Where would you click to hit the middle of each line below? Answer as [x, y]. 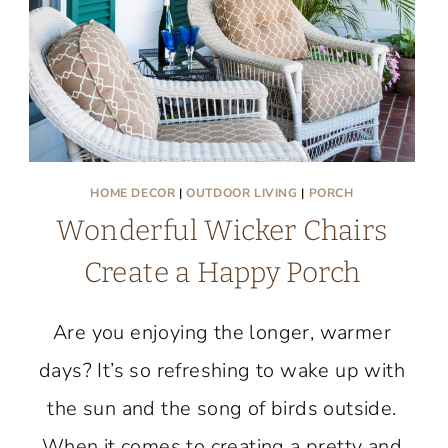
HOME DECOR [133, 193]
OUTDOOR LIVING [242, 193]
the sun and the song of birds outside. [222, 408]
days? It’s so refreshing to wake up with [222, 370]
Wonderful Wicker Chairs [222, 230]
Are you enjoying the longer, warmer [222, 332]
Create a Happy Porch [222, 272]
